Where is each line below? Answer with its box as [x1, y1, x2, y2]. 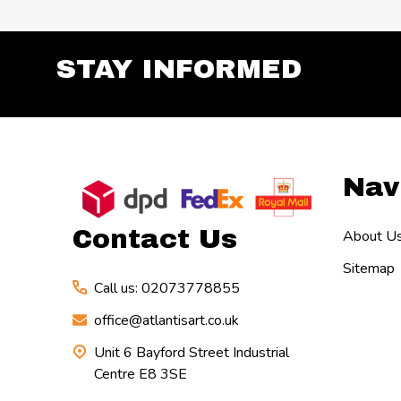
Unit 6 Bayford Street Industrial [94, 342, 289, 363]
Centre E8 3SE [94, 363, 187, 384]
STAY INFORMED [56, 54, 302, 83]
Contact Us [73, 224, 237, 253]
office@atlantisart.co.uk [94, 310, 239, 330]
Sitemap [342, 258, 395, 278]
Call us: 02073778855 [94, 277, 240, 298]
